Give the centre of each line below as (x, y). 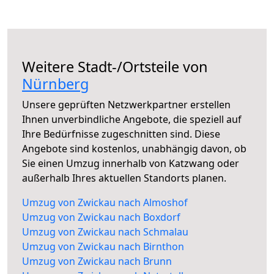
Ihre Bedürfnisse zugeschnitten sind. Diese (121, 134)
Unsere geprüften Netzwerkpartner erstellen (126, 105)
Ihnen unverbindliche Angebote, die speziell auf (132, 120)
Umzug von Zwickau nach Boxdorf (101, 217)
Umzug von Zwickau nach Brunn (97, 261)
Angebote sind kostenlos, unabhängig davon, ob (134, 149)
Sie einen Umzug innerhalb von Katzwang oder (131, 164)
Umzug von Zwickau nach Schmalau (105, 232)
